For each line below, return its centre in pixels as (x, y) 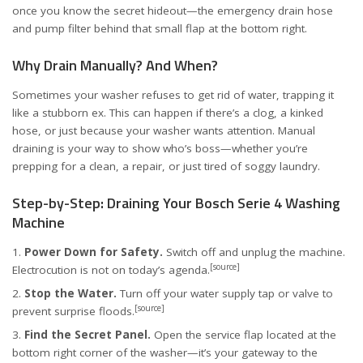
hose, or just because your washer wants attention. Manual (164, 130)
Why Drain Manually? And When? (115, 65)
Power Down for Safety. (94, 252)
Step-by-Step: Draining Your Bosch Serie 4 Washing (176, 203)
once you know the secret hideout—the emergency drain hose (173, 11)
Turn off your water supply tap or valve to (225, 293)
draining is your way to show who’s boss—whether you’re (160, 148)
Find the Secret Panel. (88, 335)
